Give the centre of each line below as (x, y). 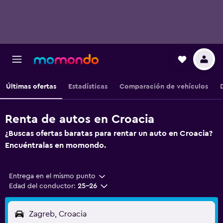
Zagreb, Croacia (58, 214)
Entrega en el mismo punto (52, 176)
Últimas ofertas (31, 87)
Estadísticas (88, 87)
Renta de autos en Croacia (80, 119)
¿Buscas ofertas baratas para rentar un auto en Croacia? (109, 133)
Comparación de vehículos (164, 87)
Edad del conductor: (42, 186)
